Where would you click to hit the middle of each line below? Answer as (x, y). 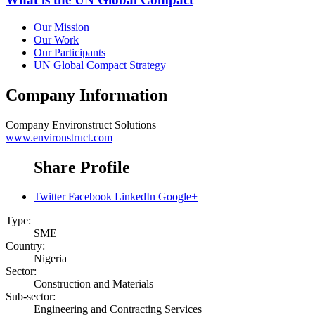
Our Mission (62, 27)
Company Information (86, 95)
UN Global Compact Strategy (100, 65)
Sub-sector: (31, 297)
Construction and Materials (94, 284)
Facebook (90, 197)
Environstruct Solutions (104, 124)
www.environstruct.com (59, 137)
